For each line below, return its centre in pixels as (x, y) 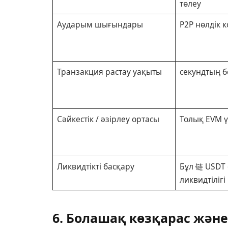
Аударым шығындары (100, 24)
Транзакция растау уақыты (109, 72)
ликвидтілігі (202, 179)
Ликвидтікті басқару (95, 166)
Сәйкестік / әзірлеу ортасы (108, 119)
